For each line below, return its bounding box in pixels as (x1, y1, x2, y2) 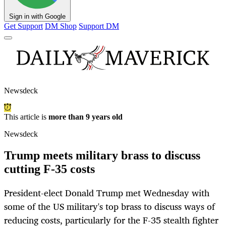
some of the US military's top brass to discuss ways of (4, 199, 215, 214)
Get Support (4, 22, 43, 31)
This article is (4, 112, 48, 122)
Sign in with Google (9, 13, 66, 21)
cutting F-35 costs (4, 162, 95, 176)
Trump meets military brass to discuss (4, 149, 200, 162)
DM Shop (45, 22, 77, 31)
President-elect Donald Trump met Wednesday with (4, 185, 209, 201)
